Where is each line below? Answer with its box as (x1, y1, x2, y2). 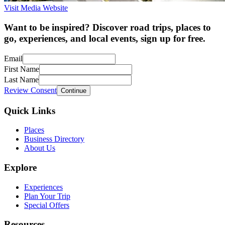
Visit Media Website (4, 4, 68, 13)
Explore (4, 162, 37, 173)
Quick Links (4, 105, 55, 116)
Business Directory (24, 135, 84, 144)
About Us (24, 144, 55, 153)
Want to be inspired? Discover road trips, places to (4, 22, 211, 33)
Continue (61, 86, 86, 94)
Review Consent (4, 85, 57, 94)
